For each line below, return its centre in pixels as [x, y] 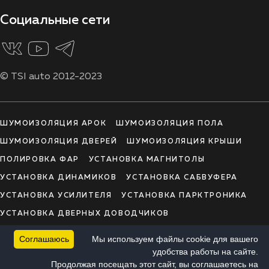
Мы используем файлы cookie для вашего [175, 239]
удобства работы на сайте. [205, 252]
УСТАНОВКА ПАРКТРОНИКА [185, 195]
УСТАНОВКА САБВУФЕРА [182, 177]
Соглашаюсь [44, 239]
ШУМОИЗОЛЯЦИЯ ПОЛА [170, 123]
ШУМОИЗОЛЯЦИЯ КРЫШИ [185, 141]
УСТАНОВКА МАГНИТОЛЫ [147, 159]
